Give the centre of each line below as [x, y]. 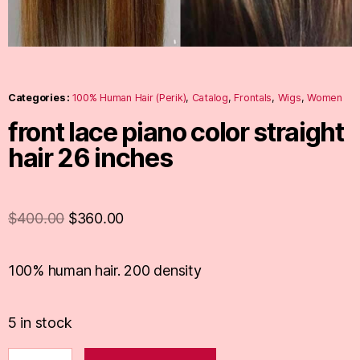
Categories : [40, 98]
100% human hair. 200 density [105, 271]
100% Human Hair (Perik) [129, 98]
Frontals [253, 98]
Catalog [210, 98]
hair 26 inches [90, 158]
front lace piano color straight [176, 133]
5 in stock [40, 323]
